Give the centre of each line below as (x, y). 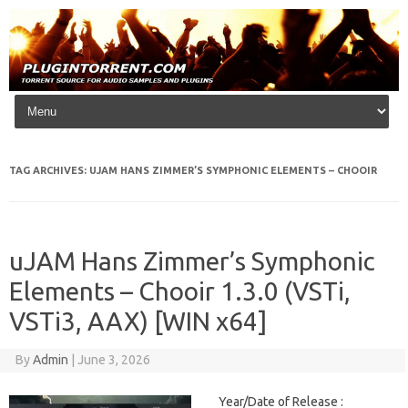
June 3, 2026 (113, 360)
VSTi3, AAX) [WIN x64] (138, 321)
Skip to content (58, 98)
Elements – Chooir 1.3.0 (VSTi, (180, 291)
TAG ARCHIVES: (49, 171)
